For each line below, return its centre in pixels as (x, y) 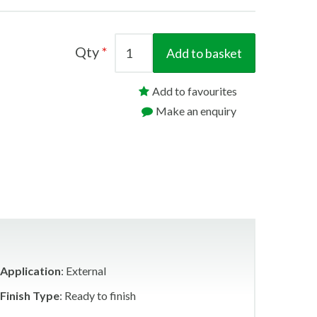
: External (83, 271)
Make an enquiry (196, 111)
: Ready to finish (97, 295)
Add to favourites (195, 91)
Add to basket (204, 53)
